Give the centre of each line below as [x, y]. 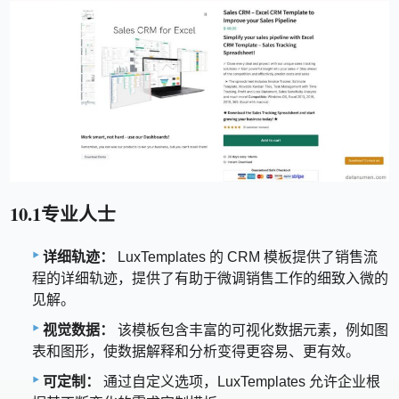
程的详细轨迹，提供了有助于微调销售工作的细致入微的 [210, 278]
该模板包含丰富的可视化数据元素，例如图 [251, 330]
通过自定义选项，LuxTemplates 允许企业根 [240, 381]
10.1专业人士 [63, 214]
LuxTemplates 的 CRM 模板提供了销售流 [246, 256]
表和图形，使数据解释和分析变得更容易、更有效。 [196, 351]
